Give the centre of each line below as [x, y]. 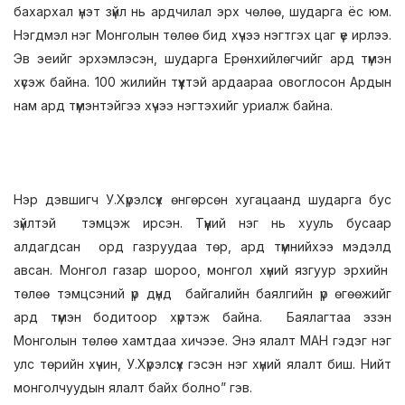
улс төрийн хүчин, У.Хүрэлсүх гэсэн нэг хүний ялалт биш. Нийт [202, 364]
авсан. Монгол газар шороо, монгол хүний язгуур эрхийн [202, 270]
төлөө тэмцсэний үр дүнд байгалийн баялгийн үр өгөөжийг [202, 293]
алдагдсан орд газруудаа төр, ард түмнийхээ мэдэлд [202, 246]
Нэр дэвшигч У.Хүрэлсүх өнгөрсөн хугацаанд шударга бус [202, 199]
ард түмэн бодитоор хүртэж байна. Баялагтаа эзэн [202, 317]
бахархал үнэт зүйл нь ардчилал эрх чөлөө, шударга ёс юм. [202, 11]
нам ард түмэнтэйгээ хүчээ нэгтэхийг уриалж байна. [173, 105]
